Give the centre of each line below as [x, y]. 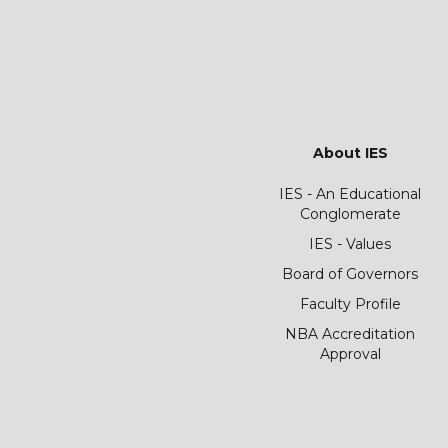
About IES [350, 153]
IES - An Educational [350, 194]
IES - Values [350, 244]
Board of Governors [350, 274]
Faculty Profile [350, 304]
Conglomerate [350, 214]
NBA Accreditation [350, 334]
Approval [350, 354]
